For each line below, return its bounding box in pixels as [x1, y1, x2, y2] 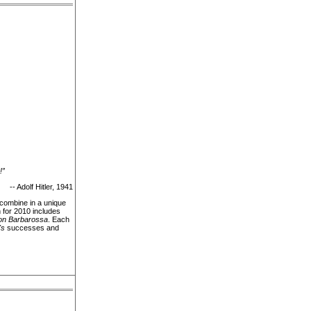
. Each [48, 215, 69, 224]
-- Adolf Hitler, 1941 [10, 183, 73, 191]
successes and [5, 224, 59, 232]
